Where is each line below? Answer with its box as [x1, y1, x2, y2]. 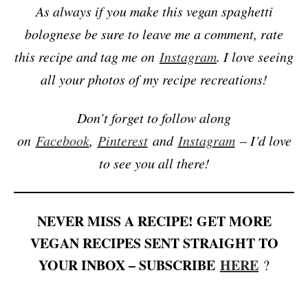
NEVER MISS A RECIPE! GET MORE [36, 211, 272, 232]
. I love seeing [217, 47, 294, 66]
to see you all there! [98, 154, 210, 173]
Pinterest [97, 131, 148, 150]
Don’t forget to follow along [77, 109, 231, 127]
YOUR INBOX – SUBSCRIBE [38, 255, 220, 276]
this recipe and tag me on [14, 47, 159, 66]
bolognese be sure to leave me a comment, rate [25, 25, 283, 43]
